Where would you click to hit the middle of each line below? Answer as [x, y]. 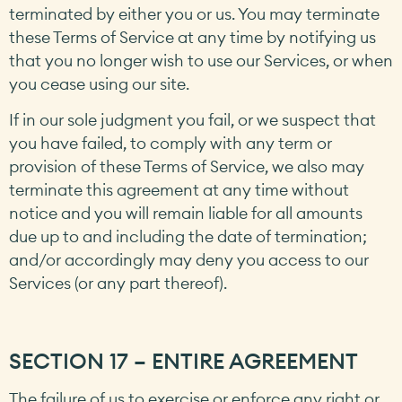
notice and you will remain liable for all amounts [186, 214]
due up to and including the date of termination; [188, 237]
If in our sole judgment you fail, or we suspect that [192, 120]
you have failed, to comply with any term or [170, 144]
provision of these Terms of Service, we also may [187, 167]
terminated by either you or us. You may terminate [194, 13]
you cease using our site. [99, 83]
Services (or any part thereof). [118, 284]
